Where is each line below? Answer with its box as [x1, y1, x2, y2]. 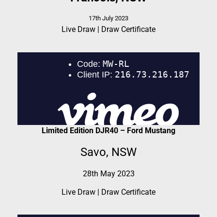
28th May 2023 [82, 169, 135, 178]
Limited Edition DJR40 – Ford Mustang [42, 125, 175, 135]
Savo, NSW [80, 145, 137, 159]
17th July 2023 [89, 15, 128, 22]
